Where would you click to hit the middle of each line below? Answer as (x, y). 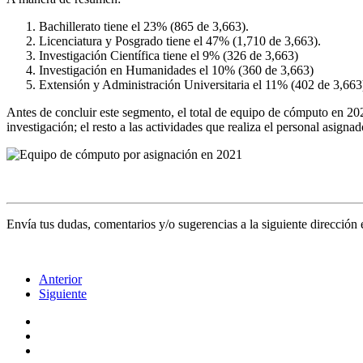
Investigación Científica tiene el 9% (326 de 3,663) (169, 55)
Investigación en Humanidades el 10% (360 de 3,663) (176, 70)
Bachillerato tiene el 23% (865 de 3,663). (144, 26)
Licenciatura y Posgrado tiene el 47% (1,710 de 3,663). (180, 41)
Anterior (60, 279)
